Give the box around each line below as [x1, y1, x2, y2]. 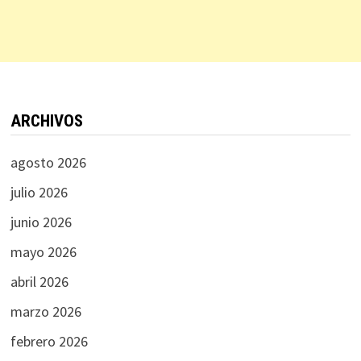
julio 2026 [10, 182, 68, 201]
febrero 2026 [10, 331, 88, 351]
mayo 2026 [10, 242, 77, 261]
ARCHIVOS [10, 110, 83, 131]
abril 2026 [10, 272, 68, 291]
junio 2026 [10, 212, 72, 231]
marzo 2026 [10, 301, 81, 321]
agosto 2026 [10, 152, 86, 172]
